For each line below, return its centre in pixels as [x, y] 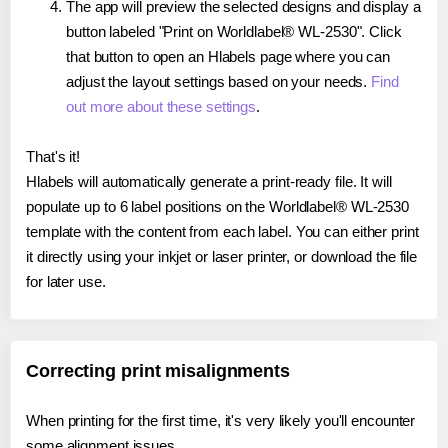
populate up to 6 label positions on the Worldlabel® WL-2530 [218, 207]
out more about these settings [161, 107]
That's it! [53, 157]
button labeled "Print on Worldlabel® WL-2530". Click [234, 32]
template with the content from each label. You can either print [222, 232]
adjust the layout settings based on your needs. [219, 82]
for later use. [66, 282]
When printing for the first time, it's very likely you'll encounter [221, 421]
